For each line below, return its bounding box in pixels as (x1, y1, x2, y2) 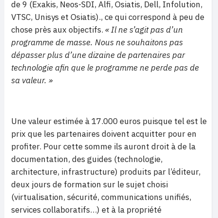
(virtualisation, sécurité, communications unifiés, (11, 192, 191, 202)
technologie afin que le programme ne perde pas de (11, 62, 199, 73)
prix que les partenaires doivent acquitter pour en (11, 128, 197, 139)
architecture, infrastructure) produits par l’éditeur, (11, 166, 200, 177)
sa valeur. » (11, 75, 53, 86)
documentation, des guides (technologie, (11, 154, 163, 164)
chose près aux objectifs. (11, 24, 105, 35)
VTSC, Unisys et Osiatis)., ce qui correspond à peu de (11, 12, 204, 22)
